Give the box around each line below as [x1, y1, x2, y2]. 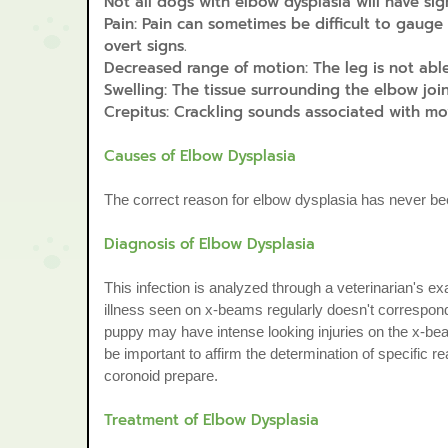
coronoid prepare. [104, 367, 218, 384]
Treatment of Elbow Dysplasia [104, 409, 319, 431]
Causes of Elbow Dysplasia [104, 145, 296, 167]
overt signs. [104, 35, 187, 57]
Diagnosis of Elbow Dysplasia [104, 233, 315, 255]
